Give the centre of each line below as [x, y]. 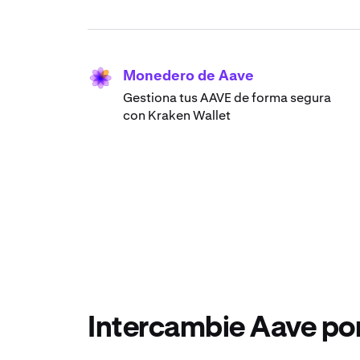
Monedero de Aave [188, 76]
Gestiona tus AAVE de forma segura [227, 98]
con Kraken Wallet [177, 116]
